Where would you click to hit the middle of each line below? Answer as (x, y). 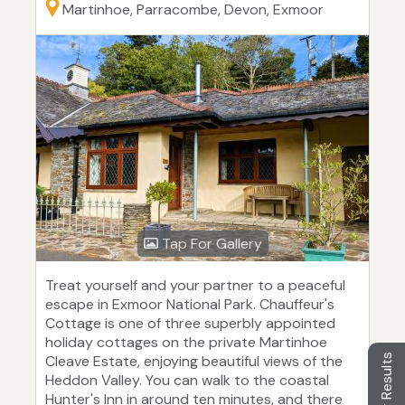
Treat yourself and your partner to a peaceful (195, 286)
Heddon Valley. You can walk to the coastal (187, 381)
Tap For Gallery (210, 244)
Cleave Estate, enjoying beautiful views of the (194, 362)
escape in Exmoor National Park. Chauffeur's (190, 305)
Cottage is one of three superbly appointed (190, 324)
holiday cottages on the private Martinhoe (186, 343)
